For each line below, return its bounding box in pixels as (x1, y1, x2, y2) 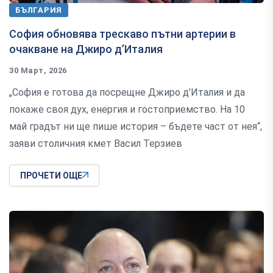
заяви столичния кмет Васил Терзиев (9, 137, 182, 149)
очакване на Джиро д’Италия (9, 42, 163, 55)
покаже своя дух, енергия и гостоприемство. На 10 (9, 103, 245, 115)
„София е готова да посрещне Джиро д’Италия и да (9, 86, 245, 98)
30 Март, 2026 (9, 65, 67, 75)
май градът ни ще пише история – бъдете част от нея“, (9, 120, 262, 132)
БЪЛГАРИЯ (15, 5, 63, 15)
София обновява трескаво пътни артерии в (9, 27, 236, 40)
